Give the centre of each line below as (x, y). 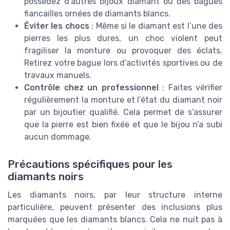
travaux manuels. (58, 75)
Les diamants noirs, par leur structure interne (115, 195)
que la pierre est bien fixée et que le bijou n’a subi (123, 124)
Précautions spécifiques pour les (90, 164)
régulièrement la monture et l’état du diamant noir (123, 100)
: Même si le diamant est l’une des (156, 26)
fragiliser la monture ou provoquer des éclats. (123, 50)
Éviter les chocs (57, 26)
